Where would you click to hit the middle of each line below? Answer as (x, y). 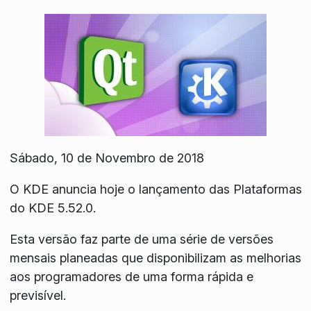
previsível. (37, 295)
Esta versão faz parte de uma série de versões (141, 239)
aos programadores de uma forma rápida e (131, 276)
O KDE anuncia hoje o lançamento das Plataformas (155, 189)
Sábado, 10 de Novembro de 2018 (107, 158)
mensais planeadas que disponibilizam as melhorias (155, 258)
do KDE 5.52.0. (52, 208)
